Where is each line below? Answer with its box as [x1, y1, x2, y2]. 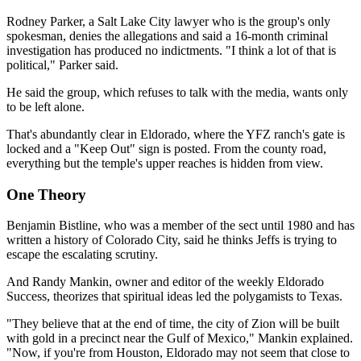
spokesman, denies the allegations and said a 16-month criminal [6, 29, 328, 44]
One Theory [6, 185, 86, 203]
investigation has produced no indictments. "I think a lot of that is [6, 44, 336, 58]
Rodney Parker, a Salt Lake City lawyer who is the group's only [6, 15, 330, 29]
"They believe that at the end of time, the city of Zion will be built [6, 317, 339, 331]
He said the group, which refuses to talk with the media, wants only [6, 85, 348, 100]
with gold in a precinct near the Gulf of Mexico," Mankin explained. [6, 331, 353, 346]
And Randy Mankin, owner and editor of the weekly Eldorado [6, 275, 324, 289]
